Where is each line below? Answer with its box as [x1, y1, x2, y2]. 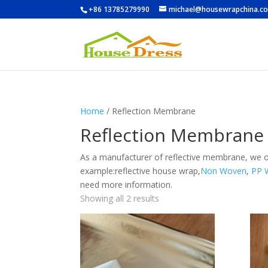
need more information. [80, 179, 173, 190]
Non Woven [200, 165, 247, 176]
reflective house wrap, [115, 165, 201, 176]
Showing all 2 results [80, 193, 160, 204]
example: [80, 165, 115, 176]
